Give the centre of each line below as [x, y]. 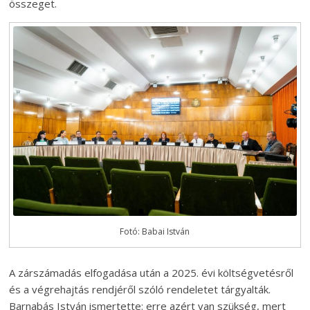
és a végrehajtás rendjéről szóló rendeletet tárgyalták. [140, 289]
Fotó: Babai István [155, 231]
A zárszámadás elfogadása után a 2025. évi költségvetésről [152, 272]
